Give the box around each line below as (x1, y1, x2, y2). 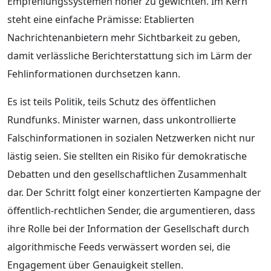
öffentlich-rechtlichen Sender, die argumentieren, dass (7, 203, 255, 217)
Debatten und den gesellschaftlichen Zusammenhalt (7, 167, 247, 181)
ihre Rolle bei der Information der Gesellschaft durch (7, 221, 249, 235)
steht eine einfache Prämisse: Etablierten (7, 12, 194, 26)
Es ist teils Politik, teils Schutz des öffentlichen (7, 94, 216, 108)
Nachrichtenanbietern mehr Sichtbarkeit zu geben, (7, 30, 240, 44)
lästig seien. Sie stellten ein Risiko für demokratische (7, 149, 247, 163)
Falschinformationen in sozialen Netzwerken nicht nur (7, 131, 255, 145)
